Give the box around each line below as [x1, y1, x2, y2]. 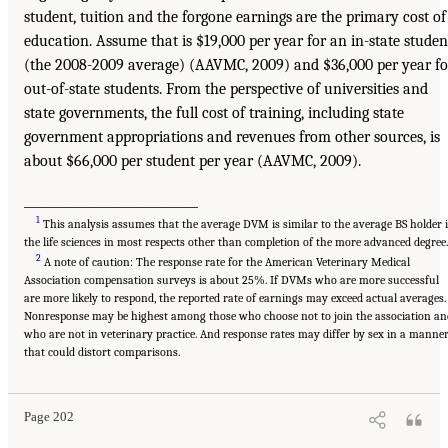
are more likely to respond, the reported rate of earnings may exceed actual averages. [24, 291, 446, 306]
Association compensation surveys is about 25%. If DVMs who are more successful [24, 273, 439, 288]
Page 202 [24, 410, 74, 425]
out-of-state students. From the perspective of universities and [24, 80, 428, 99]
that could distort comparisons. [24, 345, 180, 360]
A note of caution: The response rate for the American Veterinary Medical [41, 255, 410, 270]
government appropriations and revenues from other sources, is [24, 128, 440, 147]
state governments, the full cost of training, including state [24, 104, 404, 123]
